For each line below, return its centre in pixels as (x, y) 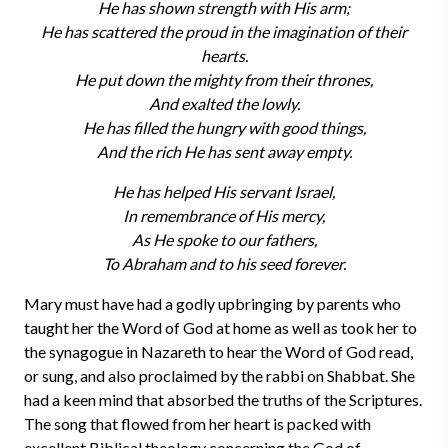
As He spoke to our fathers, (224, 239)
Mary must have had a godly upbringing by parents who (212, 303)
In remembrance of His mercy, (224, 215)
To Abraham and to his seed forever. (224, 263)
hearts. (224, 55)
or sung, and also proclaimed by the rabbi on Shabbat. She (219, 375)
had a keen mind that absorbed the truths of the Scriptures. (223, 399)
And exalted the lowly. (224, 103)
